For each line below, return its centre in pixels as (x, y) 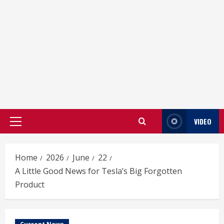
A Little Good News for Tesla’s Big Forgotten (98, 171)
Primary (29, 126)
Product (30, 184)
